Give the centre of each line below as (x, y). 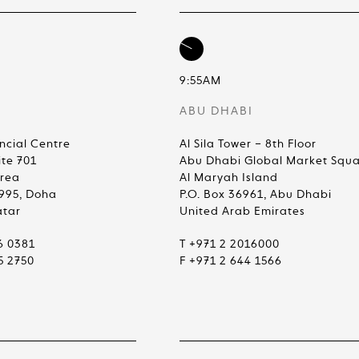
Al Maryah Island (229, 178)
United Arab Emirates (242, 212)
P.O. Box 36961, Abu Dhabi (256, 195)
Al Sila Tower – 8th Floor (248, 144)
